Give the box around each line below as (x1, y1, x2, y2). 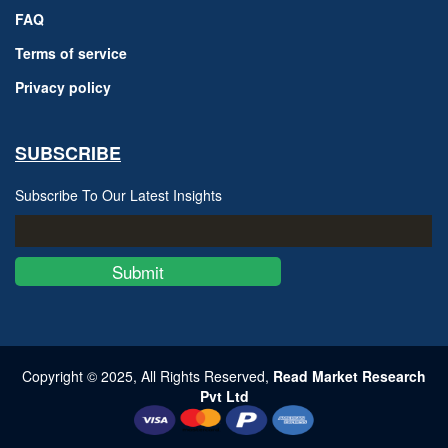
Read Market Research (273, 366, 426, 387)
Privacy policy (15, 77, 111, 98)
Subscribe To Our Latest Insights (15, 185, 222, 206)
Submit (17, 259, 279, 285)
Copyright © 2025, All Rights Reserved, (22, 366, 273, 387)
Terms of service (15, 43, 127, 64)
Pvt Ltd (199, 386, 249, 407)
